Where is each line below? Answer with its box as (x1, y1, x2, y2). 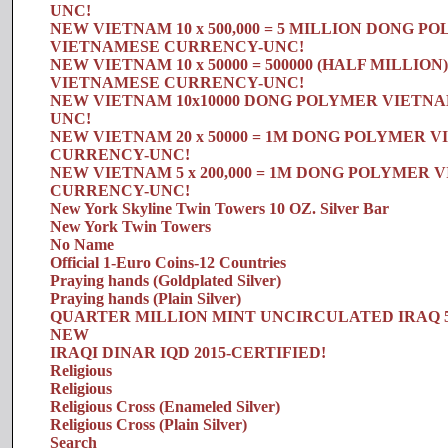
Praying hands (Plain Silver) (50, 290, 241, 307)
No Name (50, 236, 114, 253)
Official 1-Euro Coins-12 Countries (50, 254, 286, 271)
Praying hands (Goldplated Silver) (50, 272, 281, 289)
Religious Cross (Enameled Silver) (50, 398, 280, 415)
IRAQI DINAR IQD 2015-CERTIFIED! (50, 344, 326, 361)
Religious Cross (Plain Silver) (50, 416, 247, 433)
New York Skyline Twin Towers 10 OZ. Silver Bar (50, 200, 389, 217)
